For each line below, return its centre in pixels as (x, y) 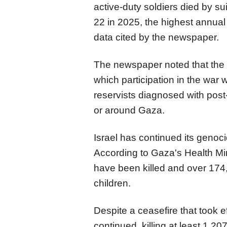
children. (112, 183)
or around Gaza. (129, 110)
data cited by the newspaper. (156, 37)
